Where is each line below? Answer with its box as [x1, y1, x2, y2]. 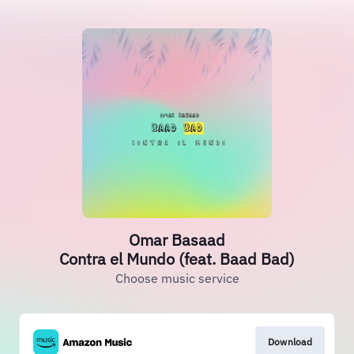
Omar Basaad [129, 229, 225, 250]
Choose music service [115, 270, 239, 286]
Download [267, 336, 312, 348]
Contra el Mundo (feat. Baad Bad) [59, 248, 295, 269]
